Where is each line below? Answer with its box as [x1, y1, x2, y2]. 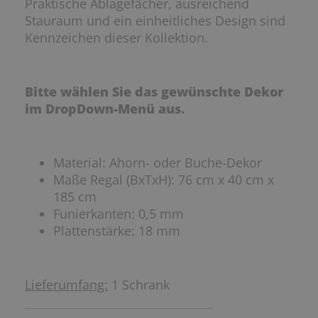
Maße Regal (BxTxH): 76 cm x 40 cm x [53, 171, 274, 189]
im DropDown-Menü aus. [25, 100, 185, 118]
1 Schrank [108, 276, 170, 294]
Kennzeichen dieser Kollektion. [25, 29, 208, 47]
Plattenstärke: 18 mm [53, 222, 180, 240]
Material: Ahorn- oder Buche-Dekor [53, 154, 262, 172]
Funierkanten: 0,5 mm [53, 205, 184, 223]
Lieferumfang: [25, 276, 108, 294]
